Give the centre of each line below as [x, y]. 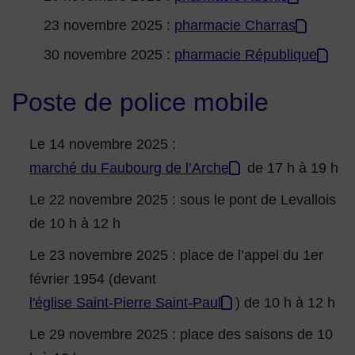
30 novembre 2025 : [109, 55]
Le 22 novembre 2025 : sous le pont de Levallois [183, 200]
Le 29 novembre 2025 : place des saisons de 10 [181, 335]
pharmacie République [246, 55]
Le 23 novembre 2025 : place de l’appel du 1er [176, 256]
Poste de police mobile [140, 103]
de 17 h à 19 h [291, 168]
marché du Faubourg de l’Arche [129, 168]
